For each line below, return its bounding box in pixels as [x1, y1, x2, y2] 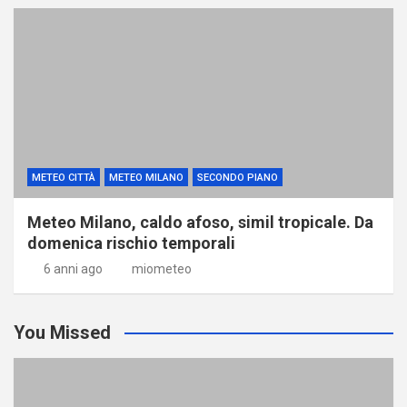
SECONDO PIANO [197, 171, 278, 184]
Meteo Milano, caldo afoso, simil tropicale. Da [27, 212, 373, 232]
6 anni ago [43, 261, 103, 276]
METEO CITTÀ [32, 171, 95, 184]
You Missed [14, 321, 111, 343]
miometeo [132, 261, 192, 276]
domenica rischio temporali [27, 233, 235, 253]
